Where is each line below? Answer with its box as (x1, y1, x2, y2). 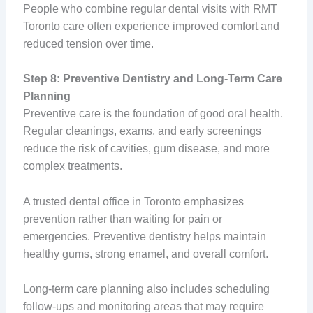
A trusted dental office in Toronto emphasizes (22, 195, 244, 208)
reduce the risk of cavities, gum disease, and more (22, 143, 270, 155)
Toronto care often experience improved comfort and (22, 20, 279, 32)
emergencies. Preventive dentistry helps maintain (22, 230, 266, 242)
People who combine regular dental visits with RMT (22, 2, 277, 15)
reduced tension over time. (22, 37, 154, 50)
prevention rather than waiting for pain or (22, 212, 222, 225)
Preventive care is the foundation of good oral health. (22, 108, 283, 120)
